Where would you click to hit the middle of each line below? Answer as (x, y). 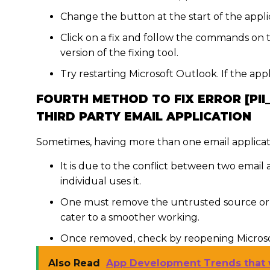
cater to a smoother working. (130, 217)
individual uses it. (101, 181)
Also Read (74, 263)
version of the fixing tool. (121, 53)
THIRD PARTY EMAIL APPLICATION (144, 117)
